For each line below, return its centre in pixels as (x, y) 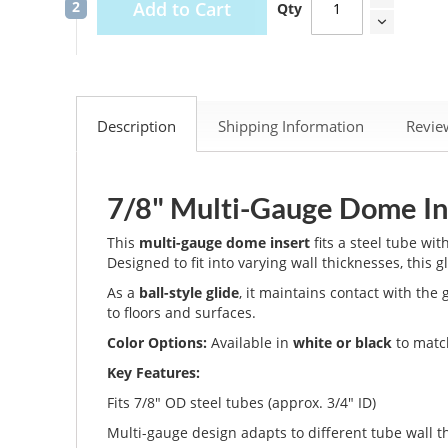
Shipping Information (291, 125)
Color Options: (157, 342)
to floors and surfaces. (182, 312)
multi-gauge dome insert (225, 242)
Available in (250, 342)
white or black (343, 342)
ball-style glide (189, 292)
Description (137, 125)
